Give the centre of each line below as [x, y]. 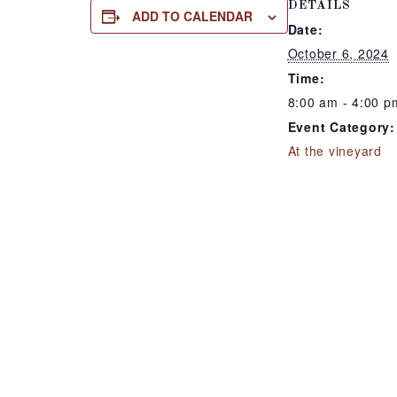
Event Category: [341, 127]
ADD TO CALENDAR [192, 16]
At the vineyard [335, 151]
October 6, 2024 [338, 53]
